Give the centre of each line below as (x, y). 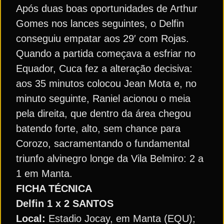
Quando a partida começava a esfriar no (106, 53)
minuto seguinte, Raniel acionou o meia (103, 98)
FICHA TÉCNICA (54, 188)
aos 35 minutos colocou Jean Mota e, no (106, 83)
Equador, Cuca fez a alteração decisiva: (104, 68)
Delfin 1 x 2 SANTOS (65, 203)
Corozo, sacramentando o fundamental (103, 143)
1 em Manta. (44, 173)
